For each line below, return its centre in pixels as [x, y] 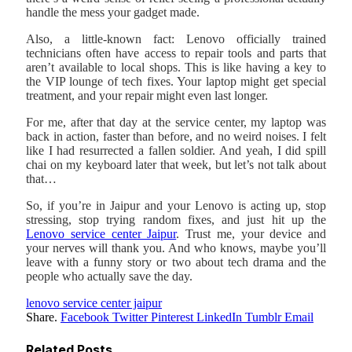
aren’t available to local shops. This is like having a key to [176, 68]
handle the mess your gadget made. [113, 13]
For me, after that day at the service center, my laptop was [176, 123]
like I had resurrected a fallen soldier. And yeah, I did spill [176, 151]
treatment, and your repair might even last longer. [147, 96]
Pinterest [172, 317]
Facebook [85, 317]
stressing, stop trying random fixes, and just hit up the [176, 220]
